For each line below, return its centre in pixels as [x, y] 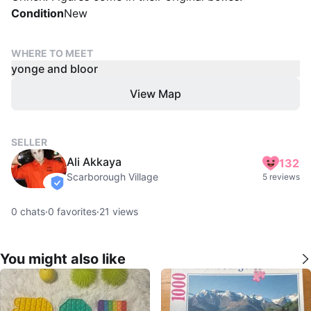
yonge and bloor [54, 69]
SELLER [29, 142]
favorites [75, 211]
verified [74, 189]
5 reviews [281, 177]
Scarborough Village [112, 177]
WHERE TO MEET [52, 53]
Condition [37, 13]
